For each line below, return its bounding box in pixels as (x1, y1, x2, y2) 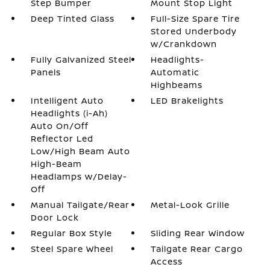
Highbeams (151, 79, 203, 90)
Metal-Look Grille (151, 199, 230, 210)
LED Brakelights (151, 95, 224, 106)
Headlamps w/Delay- (30, 171, 127, 182)
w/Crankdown (151, 38, 218, 49)
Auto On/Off (30, 120, 89, 131)
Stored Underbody (151, 25, 237, 37)
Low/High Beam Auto (30, 145, 130, 157)
